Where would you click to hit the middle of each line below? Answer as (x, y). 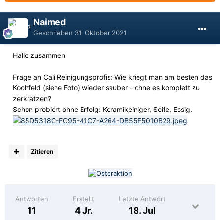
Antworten (32, 199)
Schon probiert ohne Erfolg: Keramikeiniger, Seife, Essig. (102, 109)
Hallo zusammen (39, 55)
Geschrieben (54, 33)
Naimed (50, 22)
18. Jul (142, 211)
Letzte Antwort (142, 199)
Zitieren (42, 151)
